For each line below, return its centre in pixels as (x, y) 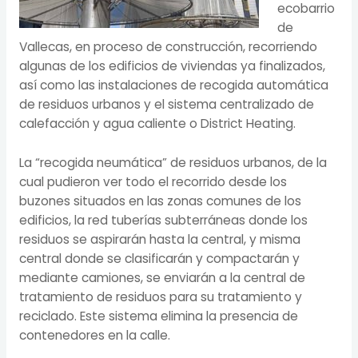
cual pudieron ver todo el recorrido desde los (153, 181)
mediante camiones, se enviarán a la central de (162, 277)
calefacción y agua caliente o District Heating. (157, 123)
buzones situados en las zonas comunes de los (160, 201)
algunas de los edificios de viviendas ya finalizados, (172, 66)
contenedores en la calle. (94, 335)
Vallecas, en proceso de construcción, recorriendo (168, 46)
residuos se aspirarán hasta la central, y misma (159, 239)
